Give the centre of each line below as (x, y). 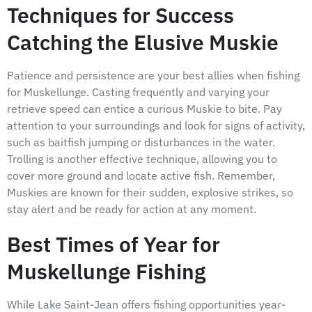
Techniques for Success (120, 15)
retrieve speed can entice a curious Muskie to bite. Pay (145, 109)
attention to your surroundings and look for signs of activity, (156, 126)
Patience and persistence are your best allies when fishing (153, 76)
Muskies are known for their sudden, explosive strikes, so (150, 193)
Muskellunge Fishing (106, 272)
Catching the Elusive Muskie (143, 42)
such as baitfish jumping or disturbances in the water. (141, 142)
